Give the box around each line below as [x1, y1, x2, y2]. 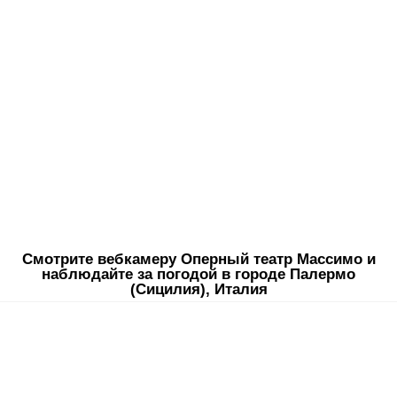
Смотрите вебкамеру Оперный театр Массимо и [21, 251, 376, 268]
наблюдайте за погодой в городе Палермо [42, 266, 355, 283]
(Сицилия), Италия [129, 281, 268, 298]
